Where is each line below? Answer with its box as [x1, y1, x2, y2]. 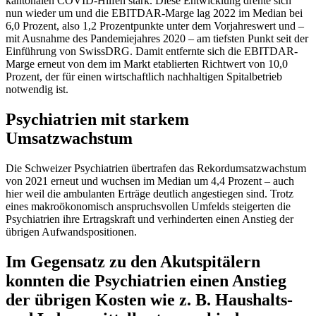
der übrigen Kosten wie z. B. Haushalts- [6, 290, 293, 309]
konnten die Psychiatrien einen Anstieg [6, 271, 286, 290]
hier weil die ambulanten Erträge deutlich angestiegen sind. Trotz [6, 187, 293, 200]
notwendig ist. [6, 83, 68, 96]
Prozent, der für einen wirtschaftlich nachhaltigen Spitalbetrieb [6, 71, 282, 83]
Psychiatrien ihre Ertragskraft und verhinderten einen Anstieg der [6, 212, 293, 225]
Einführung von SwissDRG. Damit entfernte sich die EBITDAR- [6, 45, 298, 58]
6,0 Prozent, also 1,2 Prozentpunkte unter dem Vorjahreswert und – [6, 20, 304, 32]
